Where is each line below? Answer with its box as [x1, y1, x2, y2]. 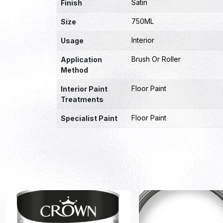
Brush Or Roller [131, 55, 181, 63]
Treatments [61, 95, 104, 104]
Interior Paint [61, 85, 108, 93]
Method [61, 66, 88, 74]
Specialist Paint [61, 114, 117, 122]
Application [61, 55, 102, 64]
